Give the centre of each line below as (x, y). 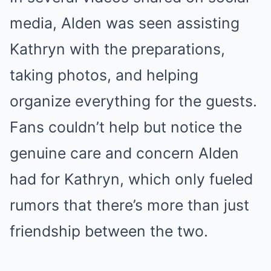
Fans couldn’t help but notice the (126, 127)
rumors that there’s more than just (129, 205)
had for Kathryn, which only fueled (131, 179)
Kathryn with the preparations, (117, 49)
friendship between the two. (109, 231)
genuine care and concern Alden (124, 153)
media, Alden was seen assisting (125, 23)
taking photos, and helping (104, 75)
